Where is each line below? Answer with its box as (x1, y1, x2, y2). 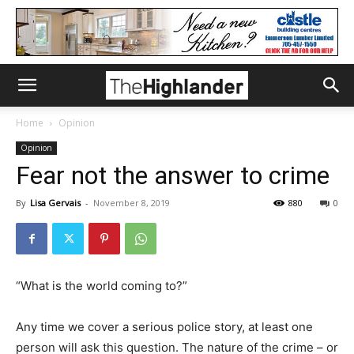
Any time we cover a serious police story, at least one (16, 319, 313, 334)
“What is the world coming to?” (16, 278, 187, 293)
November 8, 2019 (93, 197, 170, 209)
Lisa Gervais (30, 197, 81, 209)
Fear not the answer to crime (16, 160, 330, 190)
